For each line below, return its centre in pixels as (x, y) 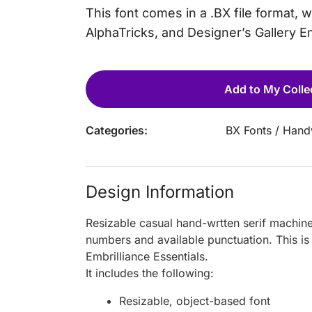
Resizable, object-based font (195, 301)
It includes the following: (150, 273)
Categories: (117, 130)
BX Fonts (249, 130)
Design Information (160, 192)
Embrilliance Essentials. (147, 256)
